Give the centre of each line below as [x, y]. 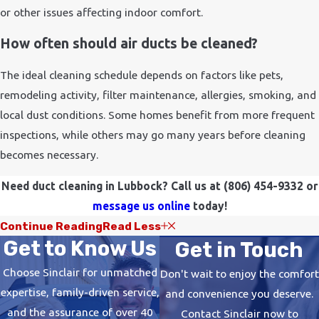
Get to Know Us [80, 248]
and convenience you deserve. [239, 293]
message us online [141, 205]
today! [208, 205]
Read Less [132, 226]
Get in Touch [239, 250]
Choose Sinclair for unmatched [80, 272]
